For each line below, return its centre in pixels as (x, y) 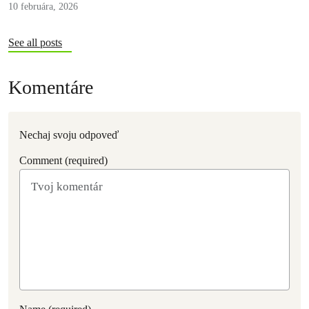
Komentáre (51, 87)
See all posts (35, 42)
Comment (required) (63, 160)
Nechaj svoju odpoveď (69, 135)
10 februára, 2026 (43, 7)
